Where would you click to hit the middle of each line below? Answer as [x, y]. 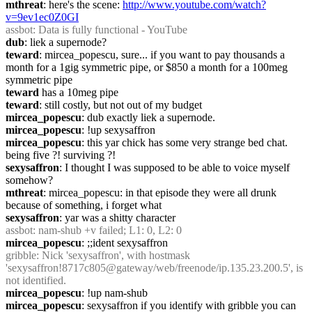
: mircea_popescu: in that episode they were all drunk [160, 193]
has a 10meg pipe [79, 92]
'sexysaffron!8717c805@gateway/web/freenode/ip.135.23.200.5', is [154, 268]
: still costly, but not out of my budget [120, 105]
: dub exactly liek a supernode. [148, 117]
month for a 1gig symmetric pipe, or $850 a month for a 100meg [147, 67]
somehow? [29, 180]
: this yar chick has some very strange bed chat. [185, 142]
